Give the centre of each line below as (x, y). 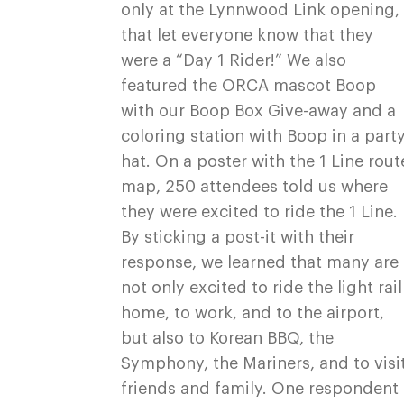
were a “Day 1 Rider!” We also (234, 60)
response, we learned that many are (260, 262)
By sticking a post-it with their (238, 237)
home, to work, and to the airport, (253, 313)
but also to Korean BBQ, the (228, 338)
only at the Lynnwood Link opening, (261, 10)
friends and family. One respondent (260, 389)
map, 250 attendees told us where (255, 187)
